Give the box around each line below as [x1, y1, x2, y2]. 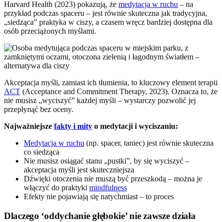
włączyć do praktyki [24, 183, 89, 192]
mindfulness [89, 183, 127, 192]
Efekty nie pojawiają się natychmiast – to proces [24, 192, 174, 201]
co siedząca [24, 147, 59, 156]
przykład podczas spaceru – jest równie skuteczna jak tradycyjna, [4, 8, 207, 17]
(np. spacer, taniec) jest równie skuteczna [84, 138, 214, 147]
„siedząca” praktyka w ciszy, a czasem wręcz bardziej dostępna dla [4, 17, 213, 26]
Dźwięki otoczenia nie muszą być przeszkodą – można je [24, 174, 202, 183]
